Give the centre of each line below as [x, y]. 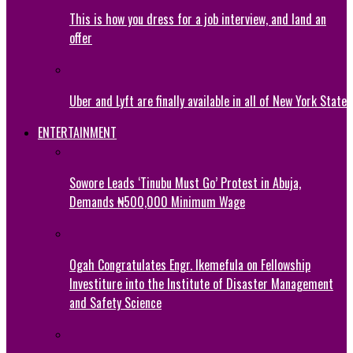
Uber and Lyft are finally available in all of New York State [208, 100]
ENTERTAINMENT [77, 132]
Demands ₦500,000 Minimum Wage [157, 201]
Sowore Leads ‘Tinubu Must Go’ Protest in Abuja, [185, 182]
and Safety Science [115, 302]
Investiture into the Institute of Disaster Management [201, 283]
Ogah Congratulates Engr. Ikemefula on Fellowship [190, 264]
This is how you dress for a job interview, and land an [198, 19]
